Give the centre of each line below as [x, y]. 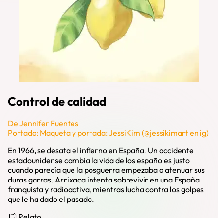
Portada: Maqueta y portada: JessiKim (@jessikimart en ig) [108, 133]
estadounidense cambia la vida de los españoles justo [99, 160]
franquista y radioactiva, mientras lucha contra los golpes [106, 190]
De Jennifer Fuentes [43, 123]
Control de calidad [57, 101]
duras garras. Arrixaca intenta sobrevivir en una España [104, 180]
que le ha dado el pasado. [51, 199]
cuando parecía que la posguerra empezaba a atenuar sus [106, 170]
